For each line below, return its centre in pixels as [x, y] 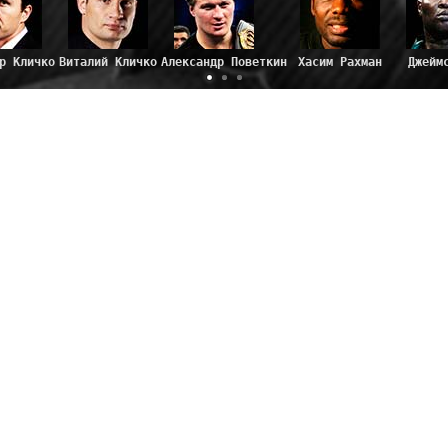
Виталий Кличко [108, 62]
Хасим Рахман [340, 62]
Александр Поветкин [224, 62]
